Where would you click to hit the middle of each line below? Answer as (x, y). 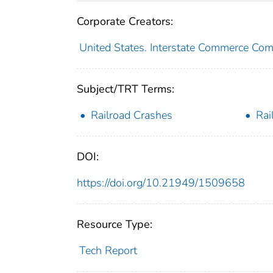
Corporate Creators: (125, 21)
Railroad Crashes (132, 115)
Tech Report (108, 250)
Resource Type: (115, 224)
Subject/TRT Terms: (126, 89)
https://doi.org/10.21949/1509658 (161, 183)
